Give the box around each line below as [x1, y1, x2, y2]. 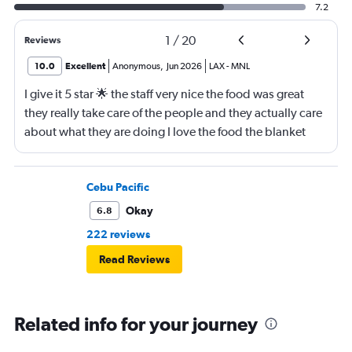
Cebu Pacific [86, 181, 149, 193]
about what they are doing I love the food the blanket [24, 124, 306, 139]
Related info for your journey [14, 313, 258, 335]
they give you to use [24, 143, 130, 158]
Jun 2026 [167, 60, 202, 71]
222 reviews [86, 228, 150, 240]
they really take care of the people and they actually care [24, 105, 322, 120]
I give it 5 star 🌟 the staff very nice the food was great [24, 86, 304, 101]
